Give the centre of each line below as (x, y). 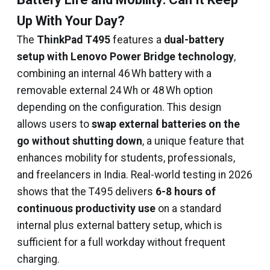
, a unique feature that (193, 141)
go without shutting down (80, 141)
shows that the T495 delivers (86, 192)
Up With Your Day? (71, 21)
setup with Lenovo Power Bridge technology (125, 57)
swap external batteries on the (166, 124)
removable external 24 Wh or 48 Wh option (115, 90)
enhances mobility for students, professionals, (126, 158)
